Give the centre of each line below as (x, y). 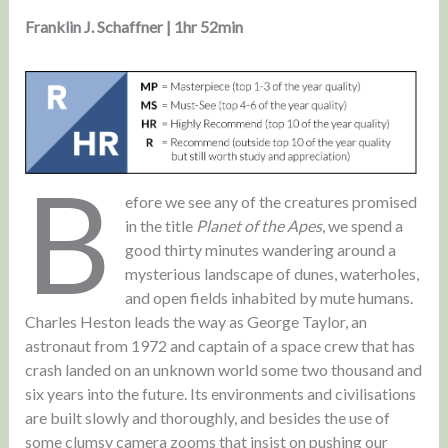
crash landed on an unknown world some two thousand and (223, 369)
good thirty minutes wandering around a (261, 249)
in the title (161, 225)
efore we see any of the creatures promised (271, 201)
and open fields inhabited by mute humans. (269, 297)
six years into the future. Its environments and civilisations (220, 393)
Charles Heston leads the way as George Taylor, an (195, 321)
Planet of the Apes (259, 225)
